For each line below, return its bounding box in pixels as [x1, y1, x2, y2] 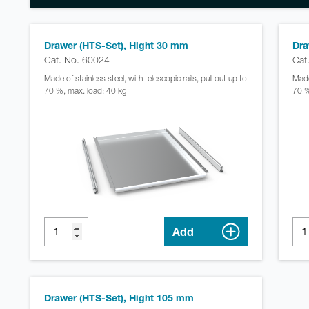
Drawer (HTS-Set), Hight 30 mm [44, 39, 188, 52]
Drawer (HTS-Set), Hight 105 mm [44, 292, 194, 304]
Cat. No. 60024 [44, 54, 110, 66]
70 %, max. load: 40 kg [44, 86, 127, 97]
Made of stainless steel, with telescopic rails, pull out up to [44, 73, 247, 84]
